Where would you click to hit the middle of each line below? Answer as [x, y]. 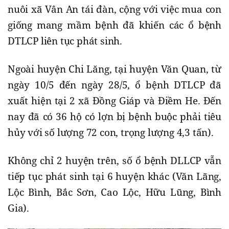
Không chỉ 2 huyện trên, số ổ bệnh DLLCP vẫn [114, 161]
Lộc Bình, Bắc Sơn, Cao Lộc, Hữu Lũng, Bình [114, 192]
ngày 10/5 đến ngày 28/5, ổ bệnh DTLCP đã [114, 85]
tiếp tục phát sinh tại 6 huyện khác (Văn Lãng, [114, 177]
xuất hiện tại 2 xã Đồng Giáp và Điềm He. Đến [114, 101]
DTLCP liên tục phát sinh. [65, 41]
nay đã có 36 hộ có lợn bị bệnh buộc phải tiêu [114, 117]
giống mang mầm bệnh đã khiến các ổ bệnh [114, 25]
